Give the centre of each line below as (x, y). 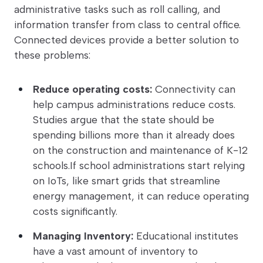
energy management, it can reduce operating (141, 196)
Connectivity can (194, 89)
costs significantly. (75, 211)
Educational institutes (186, 236)
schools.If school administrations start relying (139, 166)
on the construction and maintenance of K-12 (140, 150)
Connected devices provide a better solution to (127, 40)
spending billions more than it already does (134, 135)
